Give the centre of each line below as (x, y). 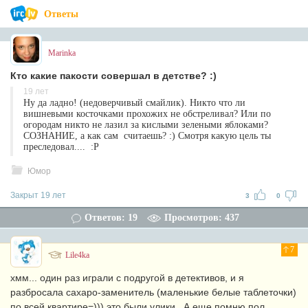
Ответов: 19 (111, 218)
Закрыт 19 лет (38, 195)
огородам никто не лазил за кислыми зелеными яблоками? (146, 125)
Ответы (61, 14)
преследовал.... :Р (61, 147)
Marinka (62, 53)
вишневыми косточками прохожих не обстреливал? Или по (147, 114)
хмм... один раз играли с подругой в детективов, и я (127, 278)
